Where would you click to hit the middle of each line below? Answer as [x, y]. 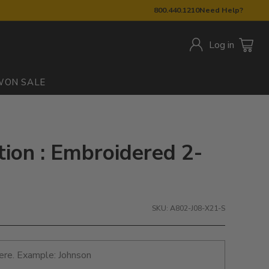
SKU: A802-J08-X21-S [188, 208]
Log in [222, 45]
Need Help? [222, 10]
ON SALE [25, 82]
